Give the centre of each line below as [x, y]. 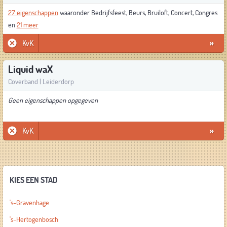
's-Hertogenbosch [34, 219]
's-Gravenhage [29, 203]
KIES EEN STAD [33, 180]
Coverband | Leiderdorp [41, 82]
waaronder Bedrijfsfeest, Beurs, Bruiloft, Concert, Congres [138, 13]
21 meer [27, 25]
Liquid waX [30, 69]
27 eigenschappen [33, 13]
